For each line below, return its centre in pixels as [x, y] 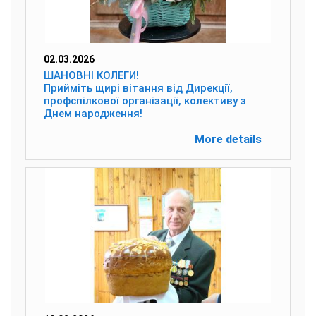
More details [228, 139]
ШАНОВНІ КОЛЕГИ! [91, 75]
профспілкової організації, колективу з [145, 101]
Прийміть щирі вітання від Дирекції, [138, 88]
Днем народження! [93, 114]
